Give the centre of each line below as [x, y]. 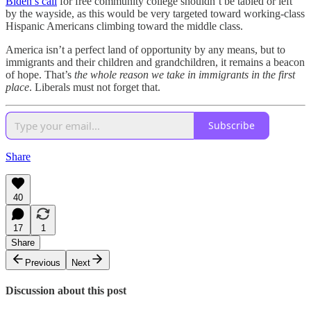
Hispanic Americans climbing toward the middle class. [124, 26]
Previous [43, 262]
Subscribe [232, 126]
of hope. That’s [39, 74]
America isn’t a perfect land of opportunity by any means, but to [145, 49]
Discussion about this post [66, 290]
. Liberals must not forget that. [95, 87]
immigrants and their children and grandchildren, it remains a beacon [155, 62]
